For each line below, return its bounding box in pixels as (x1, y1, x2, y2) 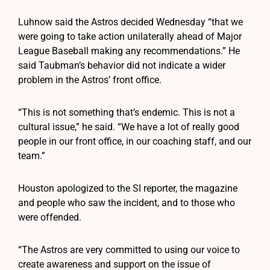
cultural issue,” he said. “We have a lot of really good (18, 121, 239, 133)
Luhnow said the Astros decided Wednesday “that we (18, 16, 243, 28)
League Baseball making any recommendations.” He (18, 45, 240, 57)
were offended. (18, 211, 81, 223)
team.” (18, 149, 45, 162)
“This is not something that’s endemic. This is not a (18, 106, 235, 118)
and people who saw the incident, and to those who (18, 196, 235, 209)
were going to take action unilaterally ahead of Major (18, 30, 242, 42)
